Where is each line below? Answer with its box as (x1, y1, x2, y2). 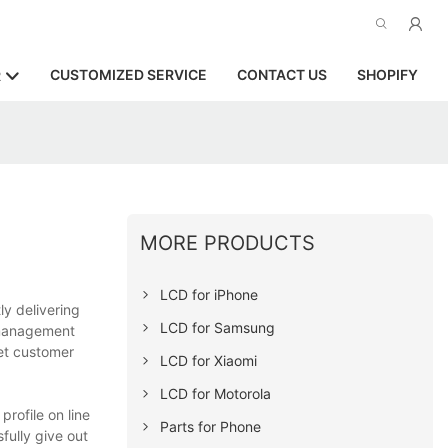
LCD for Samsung (160, 318, 276, 336)
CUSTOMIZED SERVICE (50, 65, 207, 83)
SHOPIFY (357, 65, 418, 83)
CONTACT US (237, 65, 327, 83)
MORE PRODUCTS (140, 230, 316, 255)
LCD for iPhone (160, 285, 259, 303)
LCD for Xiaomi (160, 351, 258, 369)
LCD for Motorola (160, 384, 272, 402)
